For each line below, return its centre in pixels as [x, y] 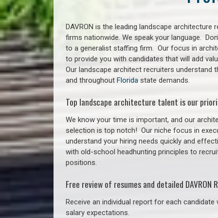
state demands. [164, 80]
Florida [127, 80]
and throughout [91, 80]
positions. [81, 162]
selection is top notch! [103, 130]
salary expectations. [98, 212]
